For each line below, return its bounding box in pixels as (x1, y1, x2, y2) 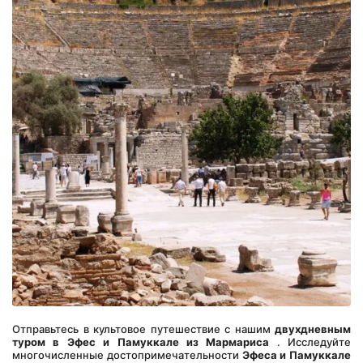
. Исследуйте (269, 335, 351, 348)
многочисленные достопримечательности (12, 348, 242, 361)
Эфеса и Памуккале (241, 348, 351, 361)
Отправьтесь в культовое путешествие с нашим (12, 322, 275, 335)
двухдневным (275, 322, 351, 335)
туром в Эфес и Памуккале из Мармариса (12, 335, 270, 348)
